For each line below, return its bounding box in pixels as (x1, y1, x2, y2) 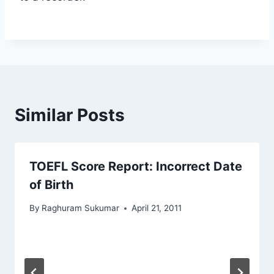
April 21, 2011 (131, 203, 182, 213)
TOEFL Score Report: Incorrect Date (29, 158, 242, 174)
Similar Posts (15, 104, 125, 125)
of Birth (29, 177, 73, 192)
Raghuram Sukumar (42, 203, 120, 213)
